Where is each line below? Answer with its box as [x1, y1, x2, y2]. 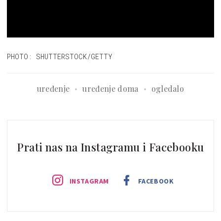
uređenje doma [82, 83, 139, 94]
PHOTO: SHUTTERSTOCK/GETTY [7, 52, 112, 62]
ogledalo [151, 83, 184, 94]
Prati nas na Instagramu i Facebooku [17, 140, 204, 155]
